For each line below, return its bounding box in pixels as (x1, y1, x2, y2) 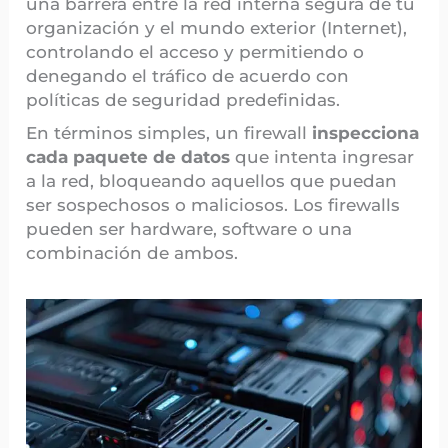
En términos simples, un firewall (26, 122, 313, 143)
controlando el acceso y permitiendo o (26, 41, 365, 62)
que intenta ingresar (230, 146, 415, 167)
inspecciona (312, 122, 420, 143)
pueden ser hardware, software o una (26, 218, 353, 239)
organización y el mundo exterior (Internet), (26, 17, 408, 38)
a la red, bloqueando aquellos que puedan (26, 170, 398, 191)
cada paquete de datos (26, 146, 231, 167)
